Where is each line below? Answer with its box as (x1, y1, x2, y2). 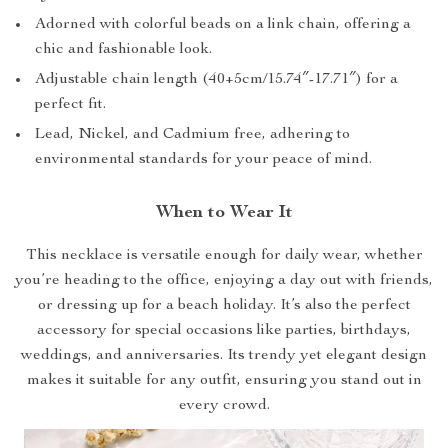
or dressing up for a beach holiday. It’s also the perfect (37, 298, 411, 314)
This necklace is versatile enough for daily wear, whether (25, 248, 423, 264)
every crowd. (178, 398, 270, 414)
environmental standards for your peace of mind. (35, 152, 372, 168)
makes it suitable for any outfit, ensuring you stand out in (26, 373, 422, 389)
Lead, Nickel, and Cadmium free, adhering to (35, 127, 350, 143)
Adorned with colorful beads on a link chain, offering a (35, 17, 411, 33)
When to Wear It (155, 204, 293, 222)
